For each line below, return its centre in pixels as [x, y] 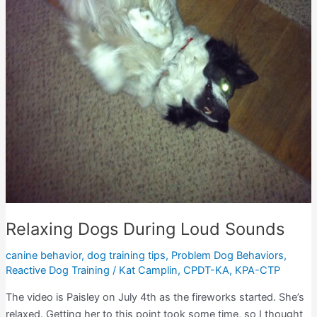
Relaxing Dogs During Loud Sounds [145, 229]
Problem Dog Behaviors [227, 256]
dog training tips [126, 256]
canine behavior [43, 256]
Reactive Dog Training [57, 271]
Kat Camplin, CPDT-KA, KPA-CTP [199, 271]
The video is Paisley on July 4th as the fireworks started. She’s [155, 297]
